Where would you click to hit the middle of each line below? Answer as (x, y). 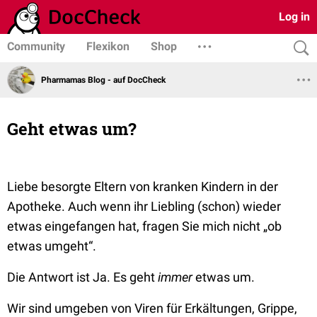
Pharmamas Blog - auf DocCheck (103, 80)
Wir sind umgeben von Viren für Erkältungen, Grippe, (152, 308)
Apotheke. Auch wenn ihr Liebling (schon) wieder (144, 206)
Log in (294, 17)
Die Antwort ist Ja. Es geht (81, 277)
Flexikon (108, 46)
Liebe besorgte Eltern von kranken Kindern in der (143, 186)
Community (36, 46)
